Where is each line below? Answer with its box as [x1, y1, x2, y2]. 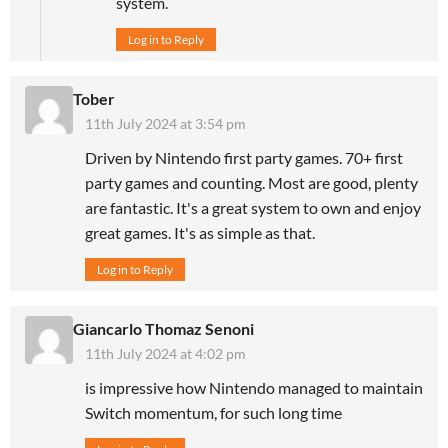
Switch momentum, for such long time [85, 403, 342, 423]
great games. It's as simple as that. [85, 223, 315, 243]
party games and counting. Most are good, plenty [85, 173, 418, 193]
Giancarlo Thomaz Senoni [73, 319, 254, 339]
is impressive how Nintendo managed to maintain [85, 378, 423, 398]
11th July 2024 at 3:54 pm [85, 115, 246, 133]
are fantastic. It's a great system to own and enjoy [85, 198, 421, 218]
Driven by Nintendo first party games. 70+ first [85, 148, 403, 168]
